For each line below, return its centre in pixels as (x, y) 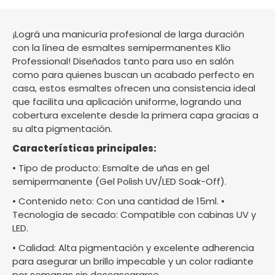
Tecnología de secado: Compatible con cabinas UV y (134, 215)
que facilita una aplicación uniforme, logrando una (127, 102)
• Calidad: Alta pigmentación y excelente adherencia (133, 248)
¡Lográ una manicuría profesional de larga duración (128, 34)
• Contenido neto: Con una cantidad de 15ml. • (118, 201)
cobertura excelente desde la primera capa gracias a (135, 115)
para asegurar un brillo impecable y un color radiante (133, 261)
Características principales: (84, 149)
